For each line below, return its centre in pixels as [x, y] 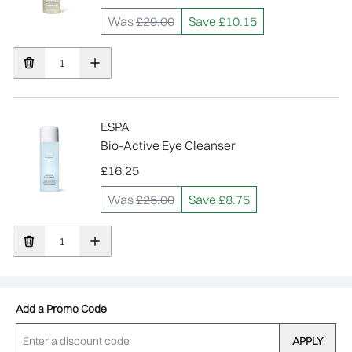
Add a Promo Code [61, 309]
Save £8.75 [219, 200]
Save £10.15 [223, 21]
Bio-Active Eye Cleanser [168, 145]
